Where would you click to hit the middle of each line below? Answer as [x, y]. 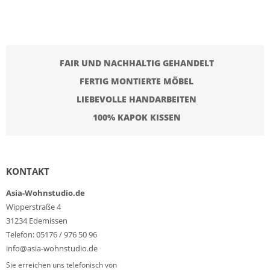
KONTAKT [28, 171]
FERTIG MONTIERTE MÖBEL [137, 81]
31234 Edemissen [37, 221]
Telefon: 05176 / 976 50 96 [52, 234]
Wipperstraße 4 [33, 207]
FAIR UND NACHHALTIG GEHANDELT [137, 63]
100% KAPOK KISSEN [137, 117]
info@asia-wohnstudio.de [52, 248]
